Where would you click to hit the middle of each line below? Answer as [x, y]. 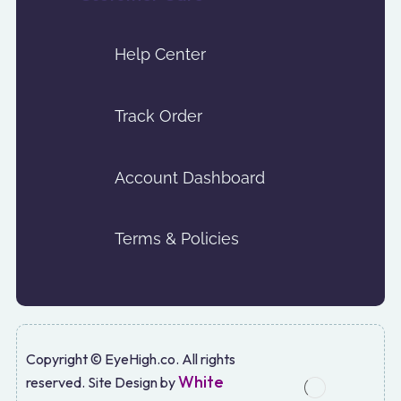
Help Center [160, 54]
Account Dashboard [190, 177]
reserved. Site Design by [102, 383]
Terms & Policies [177, 239]
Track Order [158, 115]
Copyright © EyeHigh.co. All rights [131, 359]
